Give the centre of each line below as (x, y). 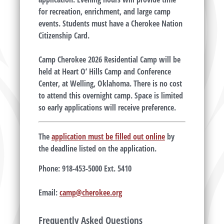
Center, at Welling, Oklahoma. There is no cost (110, 84)
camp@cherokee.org (90, 193)
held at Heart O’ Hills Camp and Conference (104, 72)
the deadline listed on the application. (97, 149)
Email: (49, 193)
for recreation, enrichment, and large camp (104, 12)
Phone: (49, 169)
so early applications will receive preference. (108, 108)
